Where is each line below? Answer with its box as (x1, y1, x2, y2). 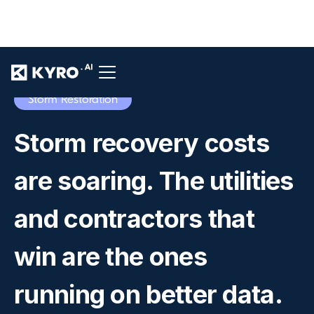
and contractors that (14, 203, 254, 234)
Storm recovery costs (14, 128, 269, 158)
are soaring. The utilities (14, 165, 294, 196)
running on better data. (14, 279, 282, 310)
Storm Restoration (28, 93, 118, 106)
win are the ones (14, 241, 207, 272)
